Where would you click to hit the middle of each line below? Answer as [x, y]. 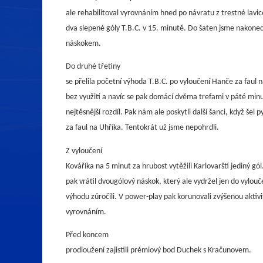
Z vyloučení [84, 151]
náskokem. [83, 44]
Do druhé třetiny [93, 67]
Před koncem [87, 235]
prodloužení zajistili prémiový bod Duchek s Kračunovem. [159, 250]
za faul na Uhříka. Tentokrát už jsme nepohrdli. [142, 128]
